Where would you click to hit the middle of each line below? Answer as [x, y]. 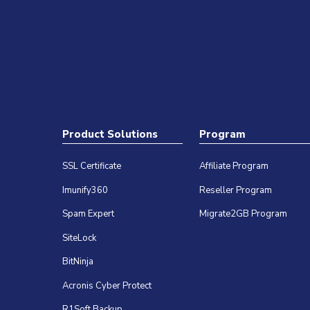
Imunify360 [85, 190]
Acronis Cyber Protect [107, 285]
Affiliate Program [234, 166]
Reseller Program [236, 190]
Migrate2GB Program [244, 214]
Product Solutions [110, 135]
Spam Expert [89, 214]
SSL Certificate [92, 166]
